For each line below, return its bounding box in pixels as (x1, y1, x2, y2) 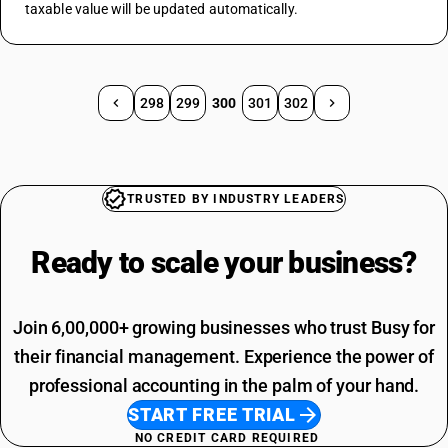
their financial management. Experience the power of (14, 346, 434, 367)
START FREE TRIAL (127, 404, 297, 425)
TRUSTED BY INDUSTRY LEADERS (127, 192, 345, 206)
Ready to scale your (31, 245, 289, 280)
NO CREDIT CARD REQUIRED (134, 431, 320, 445)
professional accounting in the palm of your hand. (28, 375, 420, 396)
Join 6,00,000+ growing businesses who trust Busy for (12, 317, 436, 338)
